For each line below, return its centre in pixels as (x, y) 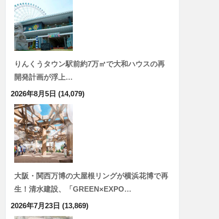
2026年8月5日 (33, 94)
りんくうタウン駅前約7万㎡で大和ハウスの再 (89, 64)
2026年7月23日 (35, 206)
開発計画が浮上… (44, 77)
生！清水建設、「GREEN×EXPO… (73, 189)
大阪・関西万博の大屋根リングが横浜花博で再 (91, 176)
